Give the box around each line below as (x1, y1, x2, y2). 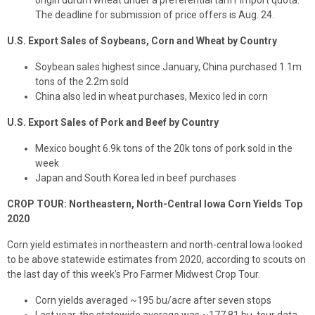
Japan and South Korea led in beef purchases (35, 172, 236, 184)
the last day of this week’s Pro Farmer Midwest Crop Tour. (7, 269, 260, 280)
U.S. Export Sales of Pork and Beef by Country (7, 117, 219, 128)
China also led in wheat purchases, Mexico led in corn (35, 91, 268, 102)
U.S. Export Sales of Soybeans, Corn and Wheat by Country (7, 35, 277, 46)
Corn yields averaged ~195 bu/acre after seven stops (35, 295, 271, 306)
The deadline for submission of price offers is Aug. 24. (35, 9, 274, 20)
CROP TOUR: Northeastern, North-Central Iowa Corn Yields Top (7, 198, 302, 210)
